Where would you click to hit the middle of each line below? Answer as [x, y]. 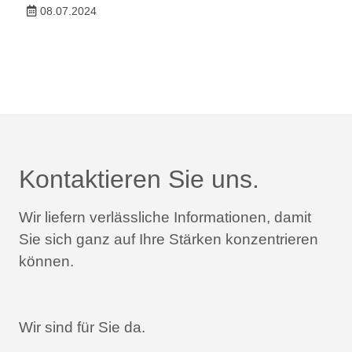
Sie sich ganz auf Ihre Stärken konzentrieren [169, 239]
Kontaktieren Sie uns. [139, 179]
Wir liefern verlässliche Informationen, [145, 217]
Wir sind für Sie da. [82, 327]
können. [46, 261]
